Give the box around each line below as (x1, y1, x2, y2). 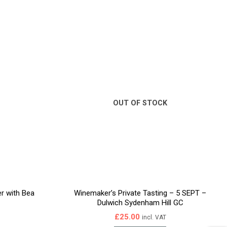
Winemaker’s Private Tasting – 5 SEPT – (74, 188, 207, 198)
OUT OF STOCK (113, 99, 168, 108)
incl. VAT (141, 214, 166, 221)
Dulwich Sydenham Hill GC (97, 198, 183, 207)
